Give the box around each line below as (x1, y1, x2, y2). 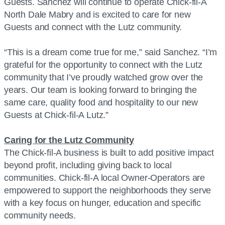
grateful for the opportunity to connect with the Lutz (4, 60, 202, 70)
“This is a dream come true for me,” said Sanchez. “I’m (4, 47, 217, 57)
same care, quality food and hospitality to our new (4, 97, 198, 107)
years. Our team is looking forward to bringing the (4, 85, 197, 95)
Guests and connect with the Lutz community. (4, 22, 187, 32)
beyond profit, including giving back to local (4, 160, 172, 170)
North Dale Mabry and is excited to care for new (4, 10, 191, 20)
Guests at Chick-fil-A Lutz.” (4, 110, 111, 120)
